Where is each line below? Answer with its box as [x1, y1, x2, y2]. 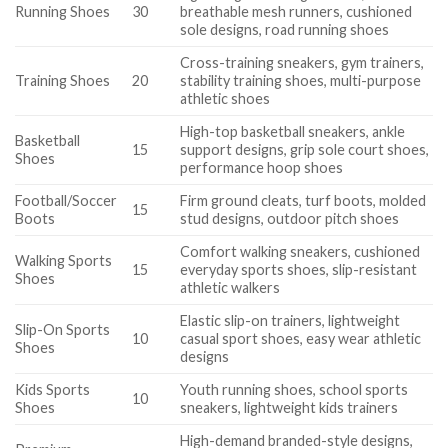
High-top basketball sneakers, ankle [180, 122, 406, 140]
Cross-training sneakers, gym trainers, [180, 53, 425, 71]
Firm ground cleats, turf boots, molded [180, 191, 427, 209]
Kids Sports [15, 380, 90, 398]
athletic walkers [180, 278, 281, 296]
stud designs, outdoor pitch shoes [180, 209, 400, 227]
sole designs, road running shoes [180, 20, 390, 38]
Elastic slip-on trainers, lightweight [180, 311, 401, 329]
